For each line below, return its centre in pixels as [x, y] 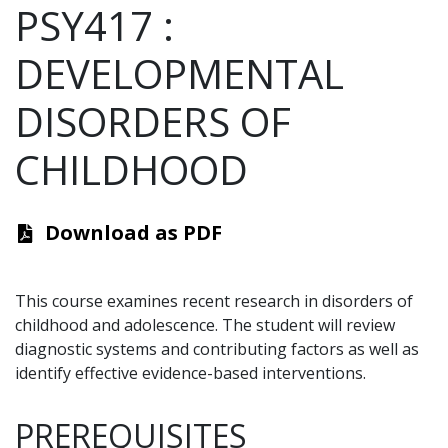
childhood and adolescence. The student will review [205, 325]
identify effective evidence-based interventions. [190, 373]
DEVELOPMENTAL [179, 74]
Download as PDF [133, 233]
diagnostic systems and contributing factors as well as [217, 349]
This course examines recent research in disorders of [214, 301]
